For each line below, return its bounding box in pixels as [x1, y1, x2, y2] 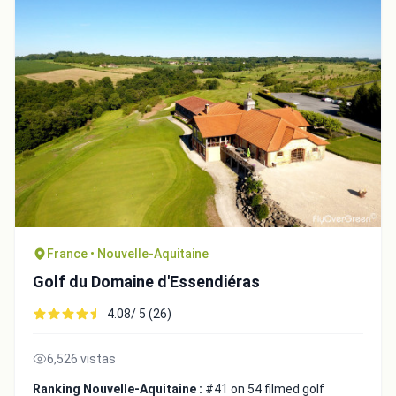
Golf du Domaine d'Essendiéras [33, 272, 260, 292]
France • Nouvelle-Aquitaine [47, 247, 209, 262]
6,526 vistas [47, 352, 116, 367]
